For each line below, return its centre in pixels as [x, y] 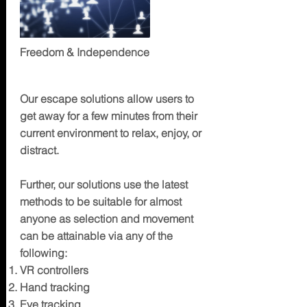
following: [43, 253]
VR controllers [54, 270]
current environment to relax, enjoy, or [110, 133]
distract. [40, 150]
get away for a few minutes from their [108, 116]
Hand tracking [54, 287]
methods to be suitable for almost [100, 201]
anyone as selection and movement [106, 219]
